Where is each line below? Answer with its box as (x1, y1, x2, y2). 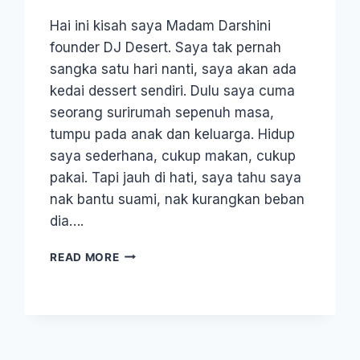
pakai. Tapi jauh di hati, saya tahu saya (50, 169, 302, 186)
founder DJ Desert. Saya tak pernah (50, 39, 282, 55)
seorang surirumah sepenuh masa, (50, 104, 275, 121)
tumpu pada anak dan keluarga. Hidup (50, 125, 296, 142)
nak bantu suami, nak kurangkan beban (50, 190, 305, 207)
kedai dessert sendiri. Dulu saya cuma (50, 82, 296, 99)
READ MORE (50, 250, 120, 264)
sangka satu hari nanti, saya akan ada (50, 60, 297, 77)
